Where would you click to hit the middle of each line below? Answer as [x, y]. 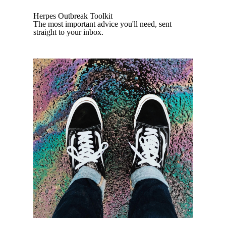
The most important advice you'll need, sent [102, 24]
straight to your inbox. [68, 32]
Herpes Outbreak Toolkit [73, 16]
